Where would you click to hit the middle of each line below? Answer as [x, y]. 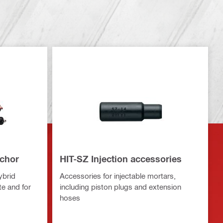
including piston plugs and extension [120, 187]
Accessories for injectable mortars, [117, 176]
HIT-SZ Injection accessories [120, 159]
